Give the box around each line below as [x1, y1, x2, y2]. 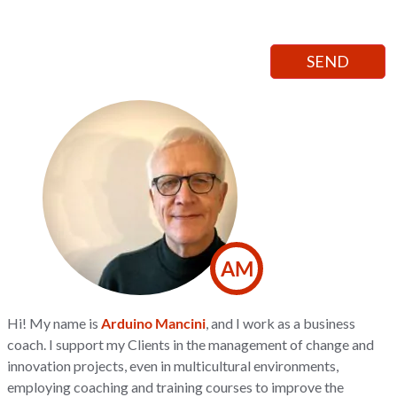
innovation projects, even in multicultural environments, [7, 356, 339, 374]
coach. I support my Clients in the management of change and [7, 335, 375, 353]
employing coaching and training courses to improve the [7, 378, 345, 395]
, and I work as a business [206, 314, 356, 331]
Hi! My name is [7, 314, 102, 331]
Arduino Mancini [101, 314, 206, 331]
